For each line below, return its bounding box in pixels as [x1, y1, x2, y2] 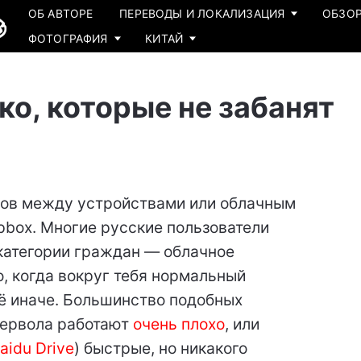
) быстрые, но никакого [73, 338, 247, 359]
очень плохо [132, 314, 225, 334]
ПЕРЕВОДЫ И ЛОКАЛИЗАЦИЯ [119, 6, 285, 20]
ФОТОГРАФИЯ [27, 32, 108, 46]
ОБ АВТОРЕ [27, 6, 93, 20]
